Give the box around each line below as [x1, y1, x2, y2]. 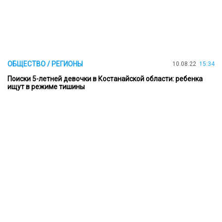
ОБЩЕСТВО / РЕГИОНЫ [7, 60, 83, 68]
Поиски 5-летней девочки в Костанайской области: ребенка [7, 75, 203, 83]
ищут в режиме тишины [7, 83, 85, 91]
